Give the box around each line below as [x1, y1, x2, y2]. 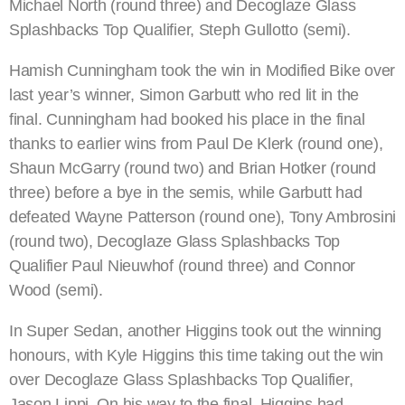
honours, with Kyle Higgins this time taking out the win [9, 346, 384, 365]
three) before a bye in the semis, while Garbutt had [9, 184, 363, 202]
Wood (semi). [9, 281, 103, 300]
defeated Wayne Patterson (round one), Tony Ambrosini [9, 208, 396, 227]
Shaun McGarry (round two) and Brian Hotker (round [9, 159, 376, 178]
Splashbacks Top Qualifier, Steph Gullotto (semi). [9, 21, 351, 40]
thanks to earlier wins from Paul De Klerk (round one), [9, 135, 383, 154]
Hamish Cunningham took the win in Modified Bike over [9, 61, 395, 80]
